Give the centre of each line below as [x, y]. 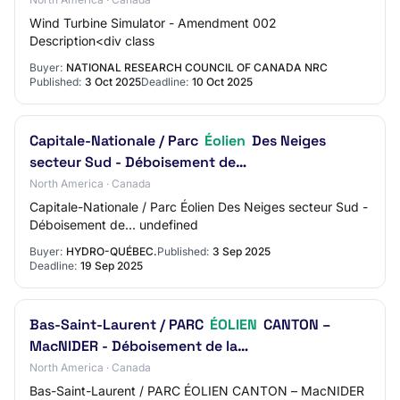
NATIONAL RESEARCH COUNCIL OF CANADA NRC [197, 67]
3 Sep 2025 [242, 251]
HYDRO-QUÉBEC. [112, 251]
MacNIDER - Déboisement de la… [139, 346]
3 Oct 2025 [113, 82]
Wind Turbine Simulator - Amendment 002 [153, 23]
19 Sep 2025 [112, 266]
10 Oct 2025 [222, 82]
